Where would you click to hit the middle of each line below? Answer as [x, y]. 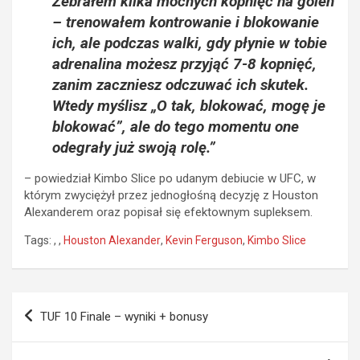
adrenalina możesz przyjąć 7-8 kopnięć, [184, 63]
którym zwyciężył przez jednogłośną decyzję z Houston [171, 195]
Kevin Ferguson [204, 240]
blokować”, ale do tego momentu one [176, 126]
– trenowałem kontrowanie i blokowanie [186, 22]
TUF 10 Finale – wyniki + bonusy [124, 316]
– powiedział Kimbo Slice [90, 178]
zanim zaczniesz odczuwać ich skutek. [180, 84]
